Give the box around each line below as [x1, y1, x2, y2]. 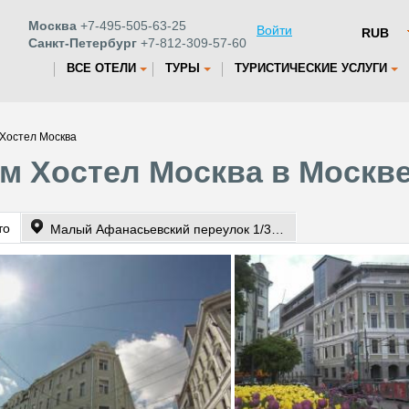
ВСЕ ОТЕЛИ [67, 61, 136, 75]
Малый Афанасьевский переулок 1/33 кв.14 [271, 222, 284, 236]
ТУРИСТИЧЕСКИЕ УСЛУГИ [235, 61, 387, 75]
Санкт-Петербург [28, 36, 137, 50]
